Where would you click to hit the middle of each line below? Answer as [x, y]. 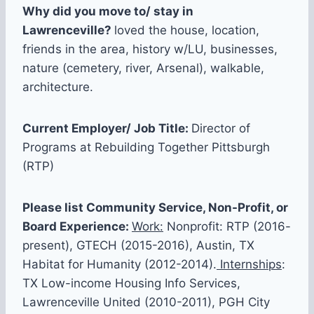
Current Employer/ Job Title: [107, 129]
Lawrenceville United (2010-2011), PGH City [146, 302]
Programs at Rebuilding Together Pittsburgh [146, 148]
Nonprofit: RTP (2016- [227, 227]
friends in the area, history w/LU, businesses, [150, 49]
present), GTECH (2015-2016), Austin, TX [138, 246]
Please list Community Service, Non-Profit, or [155, 208]
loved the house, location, [187, 30]
